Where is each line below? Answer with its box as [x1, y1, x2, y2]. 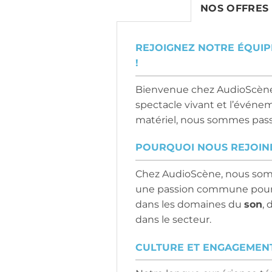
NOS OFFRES [200, 2, 269, 14]
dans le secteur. [135, 213, 211, 225]
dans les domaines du [135, 198, 244, 210]
